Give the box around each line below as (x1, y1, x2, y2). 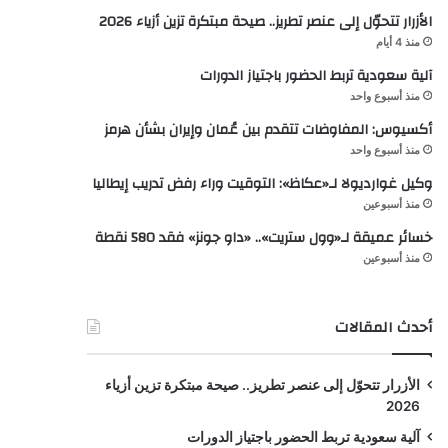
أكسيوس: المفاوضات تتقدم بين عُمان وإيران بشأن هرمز (104, 116, 432, 143)
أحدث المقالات (335, 313, 432, 341)
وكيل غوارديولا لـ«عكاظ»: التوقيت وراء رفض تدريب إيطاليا (92, 170, 432, 197)
